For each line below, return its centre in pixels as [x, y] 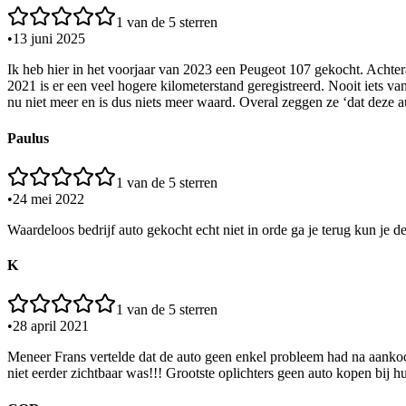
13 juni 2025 [49, 39]
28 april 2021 [51, 326]
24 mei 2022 [48, 198]
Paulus [28, 138]
